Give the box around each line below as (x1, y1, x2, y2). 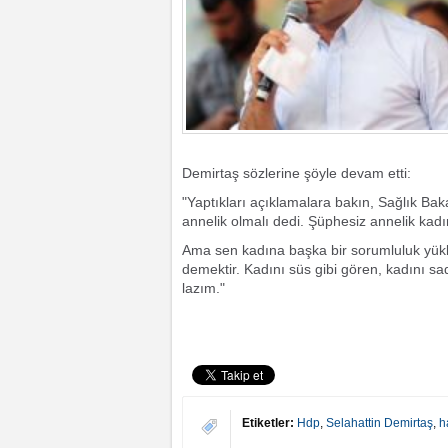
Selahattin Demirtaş (326, 416, 433, 430)
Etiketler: (242, 416, 294, 430)
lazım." (182, 280, 225, 296)
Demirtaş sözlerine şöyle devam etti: (182, 165, 411, 181)
